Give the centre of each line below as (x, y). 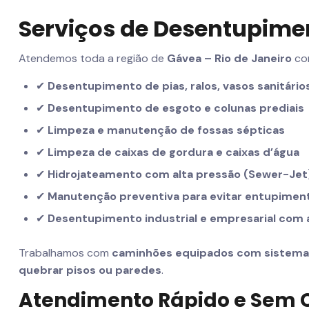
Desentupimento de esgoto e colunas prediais (176, 108)
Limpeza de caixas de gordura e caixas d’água (173, 152)
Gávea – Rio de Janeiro (229, 59)
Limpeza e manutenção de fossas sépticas (166, 130)
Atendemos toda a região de (93, 59)
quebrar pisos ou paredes (90, 270)
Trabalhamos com (65, 253)
